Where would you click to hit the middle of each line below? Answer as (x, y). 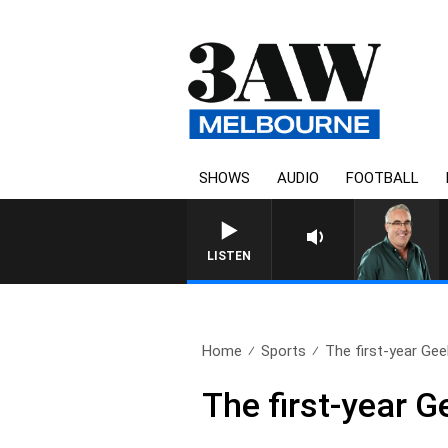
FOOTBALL (382, 178)
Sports (284, 351)
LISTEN (229, 256)
